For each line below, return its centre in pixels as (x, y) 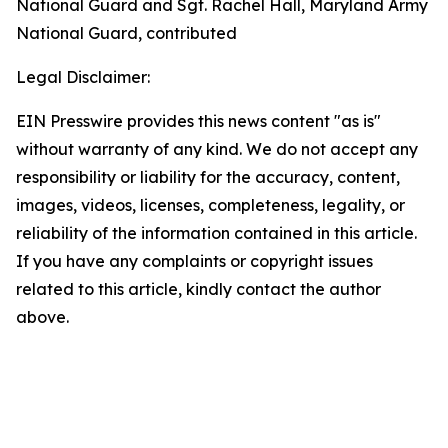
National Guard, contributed (126, 33)
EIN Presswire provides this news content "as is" (198, 121)
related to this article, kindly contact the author (198, 289)
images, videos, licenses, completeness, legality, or (210, 205)
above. (42, 317)
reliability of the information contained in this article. (216, 233)
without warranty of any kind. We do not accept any (217, 149)
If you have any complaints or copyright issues (194, 261)
